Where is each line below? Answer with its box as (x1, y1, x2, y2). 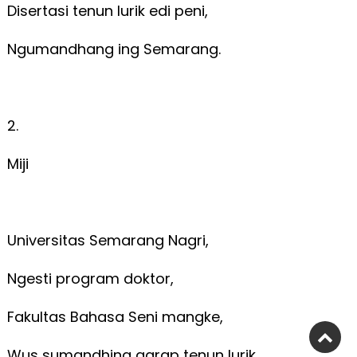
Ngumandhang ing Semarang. (6, 38, 225, 59)
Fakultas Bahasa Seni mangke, (6, 306, 227, 327)
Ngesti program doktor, (6, 268, 174, 288)
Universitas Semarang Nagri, (6, 229, 213, 250)
